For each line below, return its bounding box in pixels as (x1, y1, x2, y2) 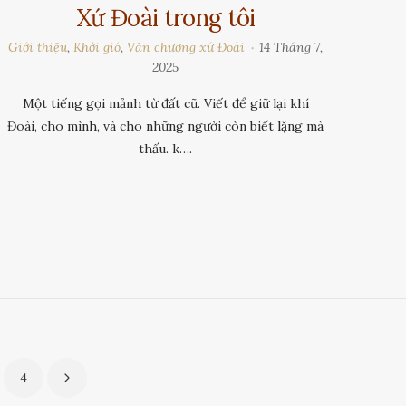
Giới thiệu (8, 38, 68, 55)
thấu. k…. (139, 140, 193, 158)
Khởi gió (73, 38, 121, 55)
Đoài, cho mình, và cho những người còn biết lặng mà (7, 118, 324, 135)
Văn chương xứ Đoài (127, 38, 246, 55)
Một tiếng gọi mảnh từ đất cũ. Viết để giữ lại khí (22, 95, 309, 112)
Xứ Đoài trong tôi (76, 2, 256, 33)
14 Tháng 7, (259, 38, 324, 55)
